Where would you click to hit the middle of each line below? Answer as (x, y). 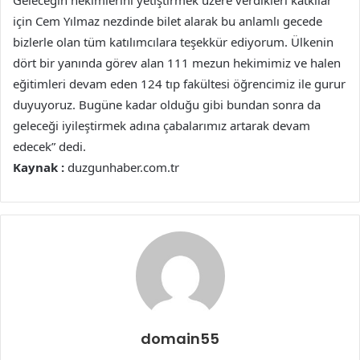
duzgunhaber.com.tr (122, 168)
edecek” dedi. (49, 147)
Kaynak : (39, 168)
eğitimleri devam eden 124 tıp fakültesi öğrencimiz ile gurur (179, 84)
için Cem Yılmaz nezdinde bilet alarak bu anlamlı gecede (168, 21)
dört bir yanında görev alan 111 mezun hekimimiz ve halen (177, 63)
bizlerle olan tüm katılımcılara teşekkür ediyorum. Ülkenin (173, 42)
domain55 (180, 339)
